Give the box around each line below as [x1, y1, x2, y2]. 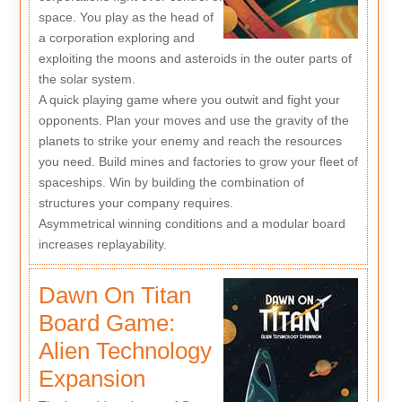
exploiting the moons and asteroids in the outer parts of [38, 51, 352, 66]
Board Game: [38, 309, 175, 336]
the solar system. [38, 72, 135, 87]
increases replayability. [38, 237, 167, 252]
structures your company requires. [38, 196, 233, 211]
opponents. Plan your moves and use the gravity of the [38, 113, 349, 128]
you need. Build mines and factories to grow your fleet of [38, 154, 358, 170]
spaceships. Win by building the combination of [38, 175, 304, 190]
